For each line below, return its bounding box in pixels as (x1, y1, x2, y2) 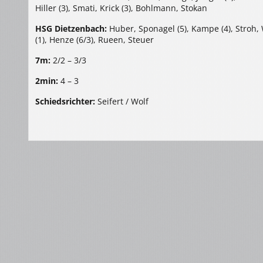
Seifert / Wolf (95, 96, 149, 107)
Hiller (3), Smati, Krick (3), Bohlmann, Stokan (35, 2, 207, 14)
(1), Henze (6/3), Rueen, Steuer (35, 34, 154, 45)
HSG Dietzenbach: (35, 23, 107, 34)
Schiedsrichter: (35, 96, 95, 107)
